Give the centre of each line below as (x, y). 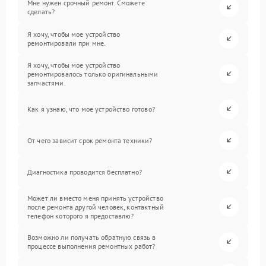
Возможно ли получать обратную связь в (92, 237)
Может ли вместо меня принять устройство (95, 198)
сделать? (41, 12)
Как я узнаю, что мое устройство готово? (91, 109)
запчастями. (47, 83)
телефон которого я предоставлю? (81, 216)
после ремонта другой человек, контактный (96, 207)
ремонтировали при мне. (67, 43)
